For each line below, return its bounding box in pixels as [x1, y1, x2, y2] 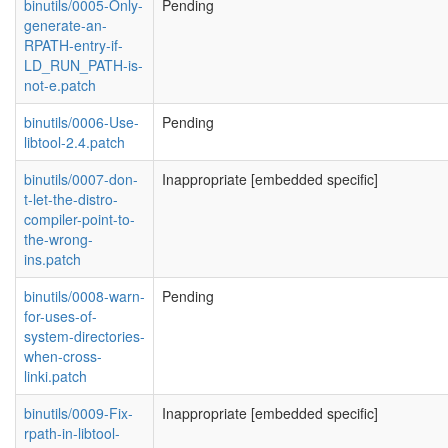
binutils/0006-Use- [24, 112, 139, 132]
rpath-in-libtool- [24, 423, 120, 443]
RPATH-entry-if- [24, 35, 123, 55]
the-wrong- [24, 229, 93, 249]
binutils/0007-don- [24, 169, 138, 189]
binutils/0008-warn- [24, 286, 145, 306]
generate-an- [24, 15, 107, 35]
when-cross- [24, 346, 102, 366]
